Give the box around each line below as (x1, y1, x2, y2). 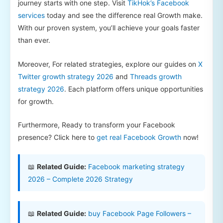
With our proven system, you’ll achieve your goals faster (18, 23, 200, 32)
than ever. (18, 36, 50, 45)
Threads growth (130, 72, 182, 81)
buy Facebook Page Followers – (88, 209, 191, 218)
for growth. (18, 97, 54, 106)
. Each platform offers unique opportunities (64, 84, 203, 93)
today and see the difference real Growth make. (45, 11, 203, 20)
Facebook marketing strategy (88, 162, 185, 171)
